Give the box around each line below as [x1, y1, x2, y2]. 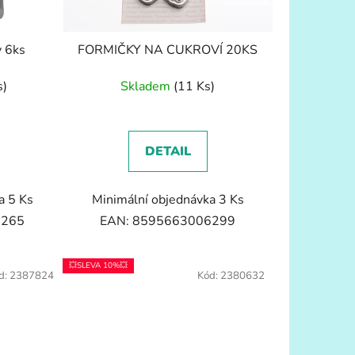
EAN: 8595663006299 [100, 212, 236, 231]
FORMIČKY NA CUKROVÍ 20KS [78, 41, 258, 59]
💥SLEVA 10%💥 [68, 260, 128, 272]
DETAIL [144, 143, 191, 161]
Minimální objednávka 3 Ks [91, 191, 244, 209]
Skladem [120, 78, 174, 96]
